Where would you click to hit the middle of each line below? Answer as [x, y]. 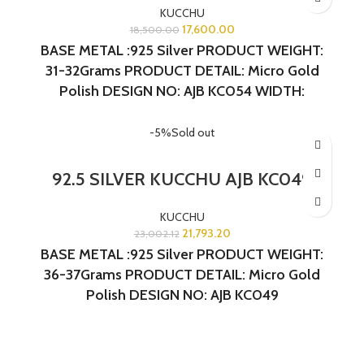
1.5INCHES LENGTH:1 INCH [182, 111]
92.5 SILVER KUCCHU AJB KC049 [182, 179]
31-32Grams [83, 70]
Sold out [193, 132]
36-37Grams [83, 274]
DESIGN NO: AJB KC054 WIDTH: [204, 91]
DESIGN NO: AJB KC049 [204, 295]
